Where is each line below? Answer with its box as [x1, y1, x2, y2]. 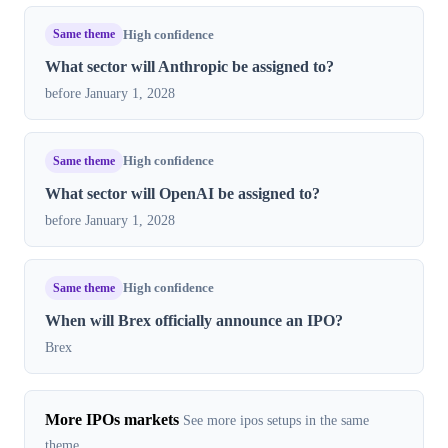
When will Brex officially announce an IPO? [45, 312, 343, 330]
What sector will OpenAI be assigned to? [45, 185, 320, 203]
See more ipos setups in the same [183, 412, 369, 429]
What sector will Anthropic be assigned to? [45, 58, 334, 76]
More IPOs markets [45, 411, 179, 429]
